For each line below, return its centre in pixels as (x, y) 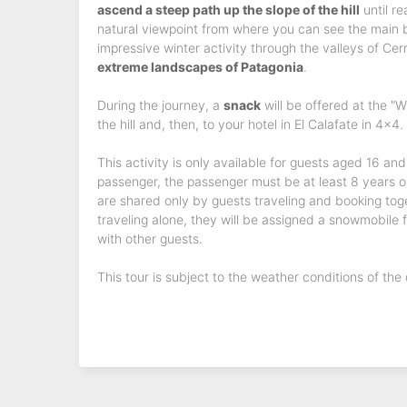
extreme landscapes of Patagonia (200, 67)
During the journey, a (160, 105)
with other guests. (150, 238)
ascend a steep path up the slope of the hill (228, 10)
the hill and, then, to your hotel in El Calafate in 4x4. (250, 124)
